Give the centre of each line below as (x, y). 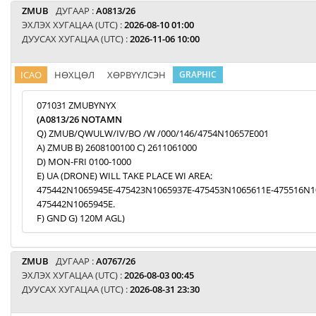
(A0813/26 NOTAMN (79, 119)
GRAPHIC (198, 74)
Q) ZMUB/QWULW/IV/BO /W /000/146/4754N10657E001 (153, 133)
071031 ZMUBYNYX (77, 105)
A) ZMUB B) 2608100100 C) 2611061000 (117, 147)
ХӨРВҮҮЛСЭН (136, 75)
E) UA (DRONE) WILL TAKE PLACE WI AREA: (124, 176)
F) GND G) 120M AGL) (81, 218)
